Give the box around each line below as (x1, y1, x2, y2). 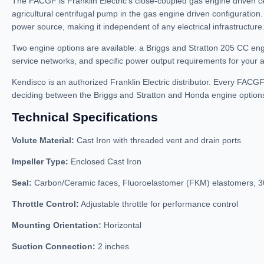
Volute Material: (12, 136, 74, 145)
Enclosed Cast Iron (68, 157, 141, 166)
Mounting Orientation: (12, 220, 101, 230)
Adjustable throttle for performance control (79, 199, 238, 209)
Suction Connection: (12, 242, 95, 251)
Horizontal (101, 220, 141, 230)
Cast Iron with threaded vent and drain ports (74, 136, 241, 145)
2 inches (95, 242, 129, 251)
